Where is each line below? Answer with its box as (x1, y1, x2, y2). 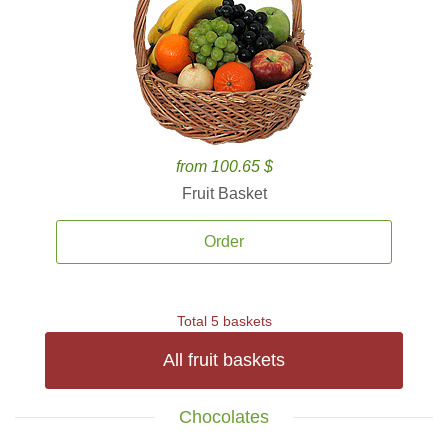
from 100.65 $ (175, 158, 273, 175)
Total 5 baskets (176, 313, 272, 329)
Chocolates (179, 407, 269, 427)
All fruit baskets (163, 350, 285, 370)
